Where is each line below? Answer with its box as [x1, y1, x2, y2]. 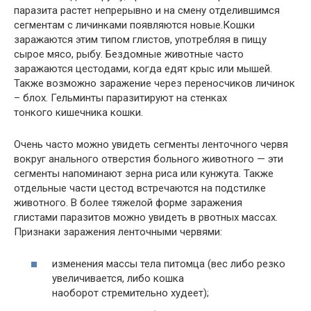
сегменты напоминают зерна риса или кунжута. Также [14, 167, 274, 180]
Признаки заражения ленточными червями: [14, 225, 222, 238]
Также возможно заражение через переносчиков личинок [14, 76, 295, 90]
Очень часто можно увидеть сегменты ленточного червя [14, 137, 288, 151]
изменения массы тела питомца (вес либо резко [52, 258, 285, 271]
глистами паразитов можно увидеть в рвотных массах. [14, 210, 278, 224]
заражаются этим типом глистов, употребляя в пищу [14, 33, 267, 46]
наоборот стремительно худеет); [52, 287, 209, 300]
